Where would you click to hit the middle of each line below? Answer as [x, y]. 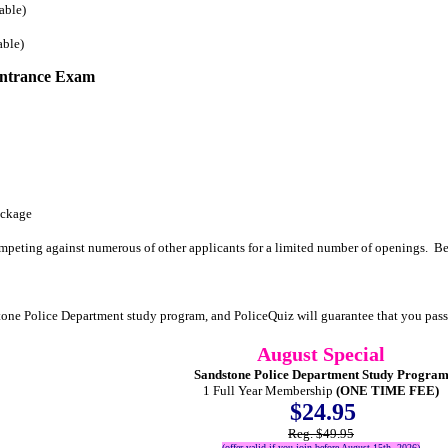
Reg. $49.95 [321, 433]
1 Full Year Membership [268, 390]
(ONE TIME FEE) [386, 390]
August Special [321, 353]
